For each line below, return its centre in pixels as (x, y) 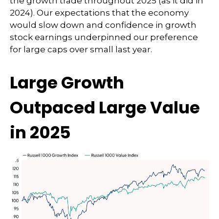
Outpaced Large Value (105, 108)
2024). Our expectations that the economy (99, 13)
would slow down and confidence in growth (103, 25)
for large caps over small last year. (81, 49)
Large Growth (67, 83)
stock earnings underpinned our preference (104, 37)
